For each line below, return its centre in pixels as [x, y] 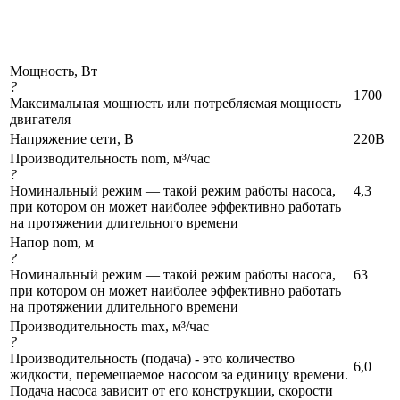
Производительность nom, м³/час [110, 159]
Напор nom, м [52, 243]
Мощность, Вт [54, 71]
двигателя [40, 120]
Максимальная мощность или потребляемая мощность [175, 104]
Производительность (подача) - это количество [152, 359]
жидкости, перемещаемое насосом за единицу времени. [179, 375]
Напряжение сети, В [72, 139]
